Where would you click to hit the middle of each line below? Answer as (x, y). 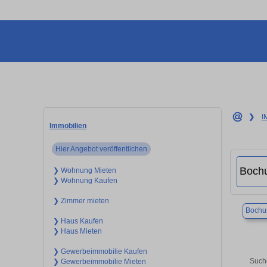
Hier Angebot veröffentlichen (102, 149)
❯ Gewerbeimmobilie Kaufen (100, 251)
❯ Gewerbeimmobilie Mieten (99, 261)
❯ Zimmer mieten (81, 201)
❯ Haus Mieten (77, 231)
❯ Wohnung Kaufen (85, 180)
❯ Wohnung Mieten (84, 170)
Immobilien (68, 125)
